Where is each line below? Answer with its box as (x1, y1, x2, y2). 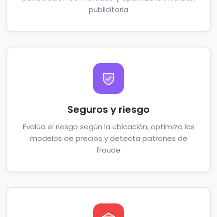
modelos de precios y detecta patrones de (30, 133, 187, 143)
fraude (96, 145, 121, 155)
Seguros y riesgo (67, 103, 150, 116)
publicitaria (89, 4, 128, 15)
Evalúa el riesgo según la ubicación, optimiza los (22, 122, 195, 132)
